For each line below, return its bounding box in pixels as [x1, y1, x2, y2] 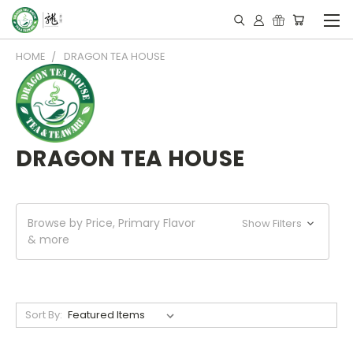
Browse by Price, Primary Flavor [28, 215, 195, 231]
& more [28, 232, 69, 247]
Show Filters [242, 216, 305, 231]
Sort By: [24, 307, 62, 322]
